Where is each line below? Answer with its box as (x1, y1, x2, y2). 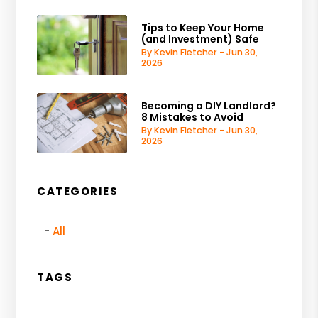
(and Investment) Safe (141, 31, 260, 46)
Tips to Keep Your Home (141, 20, 265, 35)
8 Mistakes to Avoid (141, 109, 244, 124)
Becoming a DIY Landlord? (141, 98, 277, 113)
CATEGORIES (37, 183, 119, 199)
